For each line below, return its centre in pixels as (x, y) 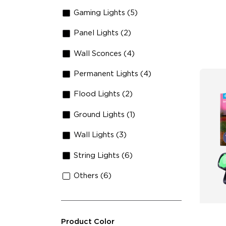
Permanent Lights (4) (113, 74)
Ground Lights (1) (105, 115)
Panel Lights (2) (103, 33)
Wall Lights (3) (100, 135)
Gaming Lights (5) (106, 13)
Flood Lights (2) (103, 94)
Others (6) (93, 176)
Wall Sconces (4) (104, 53)
